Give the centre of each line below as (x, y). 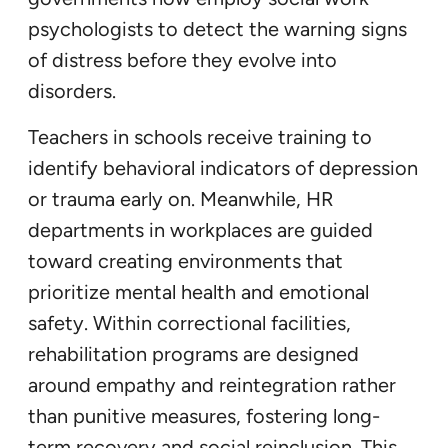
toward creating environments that (185, 260)
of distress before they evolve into (182, 59)
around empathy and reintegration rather (212, 384)
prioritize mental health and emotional (198, 291)
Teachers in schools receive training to (200, 136)
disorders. (72, 90)
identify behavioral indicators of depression (223, 167)
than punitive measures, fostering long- (204, 415)
